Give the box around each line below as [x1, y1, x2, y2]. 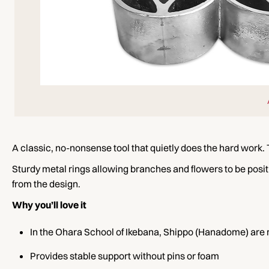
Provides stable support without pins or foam [30, 250, 219, 262]
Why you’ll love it [12, 199, 86, 211]
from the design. [12, 178, 80, 190]
